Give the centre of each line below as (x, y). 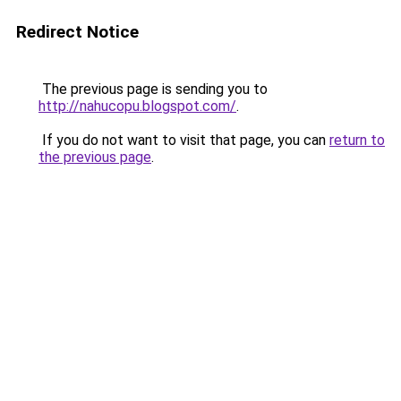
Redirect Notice (77, 32)
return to (357, 140)
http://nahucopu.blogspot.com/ (137, 106)
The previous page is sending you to (153, 89)
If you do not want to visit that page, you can (184, 140)
